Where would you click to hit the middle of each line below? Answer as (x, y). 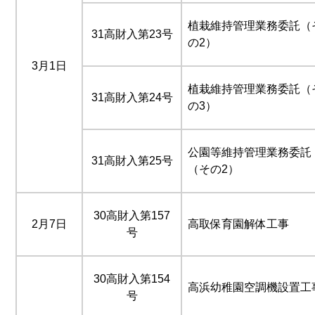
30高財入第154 (132, 278)
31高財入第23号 (132, 34)
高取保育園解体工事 (238, 224)
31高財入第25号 (132, 160)
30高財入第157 (132, 215)
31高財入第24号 (132, 97)
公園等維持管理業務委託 (250, 152)
